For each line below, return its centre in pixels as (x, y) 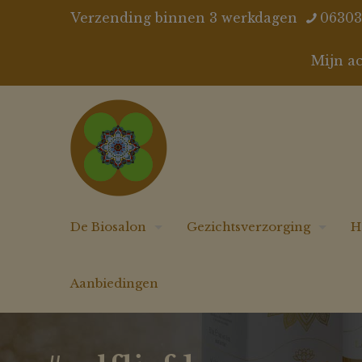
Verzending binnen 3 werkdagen (183, 18)
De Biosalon (108, 227)
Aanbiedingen (114, 283)
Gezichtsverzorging (248, 227)
